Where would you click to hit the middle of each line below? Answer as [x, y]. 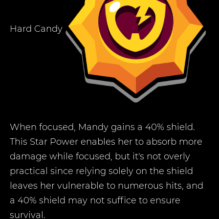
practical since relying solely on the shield [101, 171]
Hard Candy [36, 29]
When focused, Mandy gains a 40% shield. [102, 127]
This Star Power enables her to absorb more [106, 142]
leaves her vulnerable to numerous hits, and [107, 186]
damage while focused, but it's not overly [100, 156]
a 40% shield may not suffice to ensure [95, 200]
